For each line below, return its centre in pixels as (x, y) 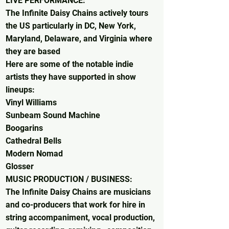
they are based (33, 52)
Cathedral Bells (33, 141)
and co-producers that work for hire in (75, 205)
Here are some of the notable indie (70, 64)
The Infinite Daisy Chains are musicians (78, 192)
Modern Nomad (34, 154)
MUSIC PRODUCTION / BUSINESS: (69, 179)
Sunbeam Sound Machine (53, 116)
